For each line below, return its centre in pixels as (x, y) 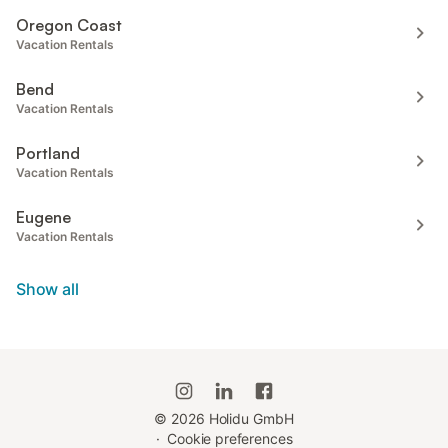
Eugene (43, 216)
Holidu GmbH (249, 418)
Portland (48, 152)
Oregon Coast (69, 24)
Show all (47, 288)
